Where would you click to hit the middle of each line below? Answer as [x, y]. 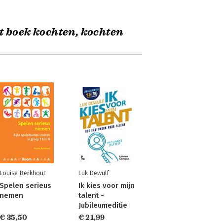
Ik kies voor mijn [106, 185]
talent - [91, 195]
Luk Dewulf [93, 173]
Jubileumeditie [103, 205]
